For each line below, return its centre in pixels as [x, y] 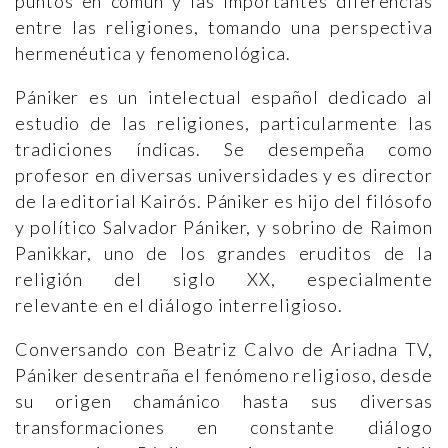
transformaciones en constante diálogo [224, 427]
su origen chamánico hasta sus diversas [224, 401]
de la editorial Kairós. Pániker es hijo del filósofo [224, 201]
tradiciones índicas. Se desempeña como [224, 149]
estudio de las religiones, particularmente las [224, 123]
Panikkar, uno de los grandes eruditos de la [224, 253]
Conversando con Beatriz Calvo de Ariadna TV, [224, 349]
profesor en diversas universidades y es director [224, 175]
